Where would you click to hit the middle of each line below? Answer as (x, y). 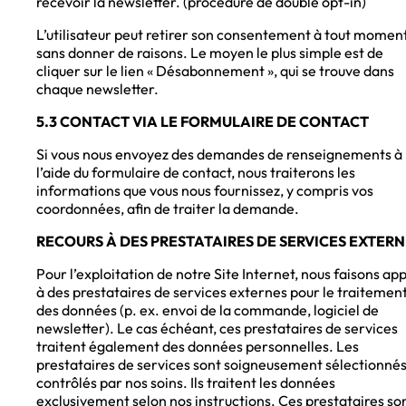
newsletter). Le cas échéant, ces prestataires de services (217, 329)
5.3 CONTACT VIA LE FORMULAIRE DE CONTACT (203, 122)
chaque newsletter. (97, 89)
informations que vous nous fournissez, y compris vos (205, 191)
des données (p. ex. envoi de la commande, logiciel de (208, 310)
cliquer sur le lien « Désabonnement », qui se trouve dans (215, 71)
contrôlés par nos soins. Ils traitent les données (186, 383)
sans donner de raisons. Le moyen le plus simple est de (210, 53)
